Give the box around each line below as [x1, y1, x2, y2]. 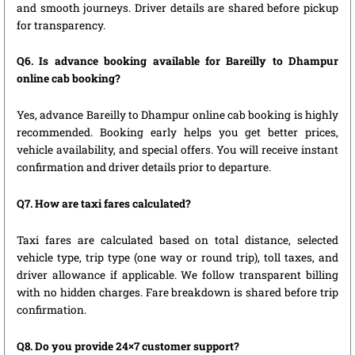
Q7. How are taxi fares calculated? [17, 197, 191, 212]
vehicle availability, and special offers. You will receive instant [17, 143, 338, 158]
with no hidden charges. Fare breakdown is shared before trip [17, 285, 338, 300]
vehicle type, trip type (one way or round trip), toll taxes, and [17, 250, 338, 265]
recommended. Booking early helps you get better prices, [17, 125, 338, 140]
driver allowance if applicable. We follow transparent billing [17, 268, 338, 283]
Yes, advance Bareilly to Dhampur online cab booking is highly [17, 108, 338, 123]
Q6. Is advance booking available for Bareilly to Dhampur [17, 54, 338, 69]
